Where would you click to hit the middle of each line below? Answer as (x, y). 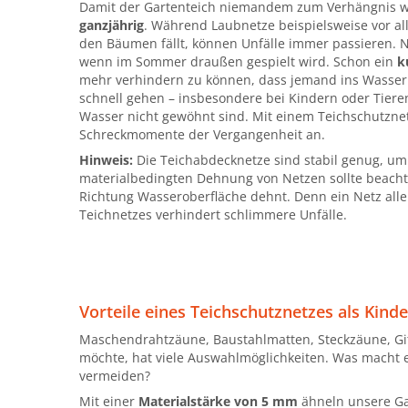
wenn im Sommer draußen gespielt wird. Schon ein (238, 61)
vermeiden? (115, 375)
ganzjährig (112, 25)
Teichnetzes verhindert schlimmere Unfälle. (213, 214)
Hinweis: (106, 159)
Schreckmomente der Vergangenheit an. (202, 134)
